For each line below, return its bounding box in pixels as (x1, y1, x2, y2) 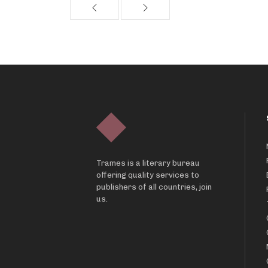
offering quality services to (96, 170, 200, 179)
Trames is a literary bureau (96, 158, 200, 167)
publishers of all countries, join (96, 182, 212, 191)
